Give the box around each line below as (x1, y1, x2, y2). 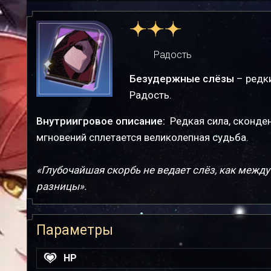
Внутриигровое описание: (36, 115, 168, 127)
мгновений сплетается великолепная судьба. (36, 131, 249, 143)
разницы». (36, 180, 87, 192)
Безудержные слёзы (129, 73, 234, 85)
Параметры (36, 222, 113, 238)
